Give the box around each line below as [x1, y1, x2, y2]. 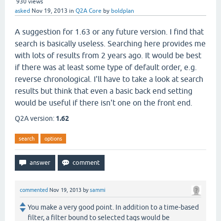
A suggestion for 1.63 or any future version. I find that [15, 27, 204, 36]
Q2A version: [15, 114, 56, 122]
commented [20, 187, 48, 193]
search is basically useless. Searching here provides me [15, 39, 206, 48]
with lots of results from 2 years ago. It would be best [15, 51, 201, 60]
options [44, 136, 62, 142]
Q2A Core [75, 7, 102, 14]
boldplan [111, 7, 134, 14]
